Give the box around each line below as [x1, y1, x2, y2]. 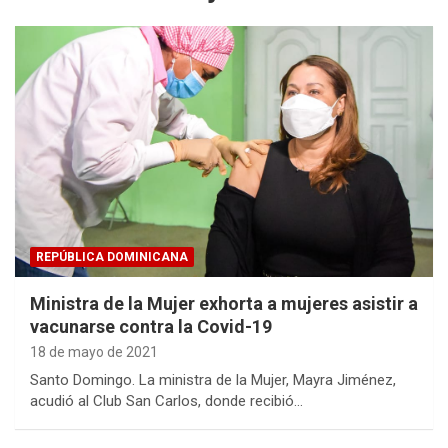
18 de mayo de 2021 [30, 344, 158, 361]
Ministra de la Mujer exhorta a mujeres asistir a [30, 293, 418, 315]
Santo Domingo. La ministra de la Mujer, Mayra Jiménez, [30, 371, 396, 390]
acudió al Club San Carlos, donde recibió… [30, 392, 303, 411]
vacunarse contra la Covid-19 [30, 316, 272, 338]
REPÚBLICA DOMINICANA [36, 250, 188, 265]
